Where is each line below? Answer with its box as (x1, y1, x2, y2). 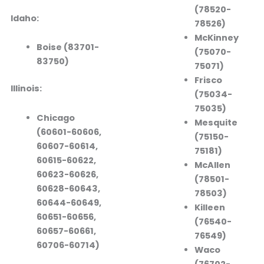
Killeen (194, 201, 225, 213)
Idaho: (10, 12, 39, 24)
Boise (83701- (36, 41, 99, 54)
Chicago (36, 111, 75, 124)
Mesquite (194, 116, 237, 128)
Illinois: (10, 82, 42, 95)
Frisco (194, 74, 222, 86)
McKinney (194, 31, 239, 44)
